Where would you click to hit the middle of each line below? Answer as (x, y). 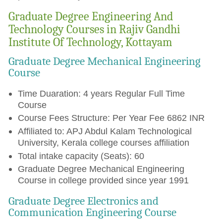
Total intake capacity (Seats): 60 (81, 156)
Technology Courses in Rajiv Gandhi (95, 29)
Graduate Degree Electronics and (84, 201)
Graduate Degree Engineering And (91, 17)
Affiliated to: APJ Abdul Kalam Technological (105, 131)
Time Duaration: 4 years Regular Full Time (101, 93)
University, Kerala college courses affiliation (103, 142)
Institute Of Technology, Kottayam (91, 42)
